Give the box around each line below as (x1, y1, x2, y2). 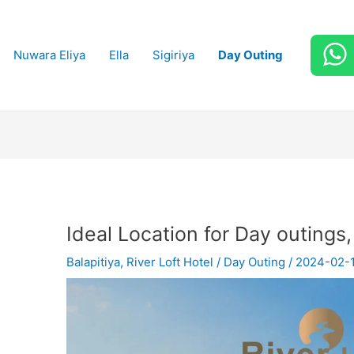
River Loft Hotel (126, 254, 214, 270)
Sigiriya (152, 47, 194, 62)
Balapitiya (66, 254, 121, 270)
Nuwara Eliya (13, 47, 85, 62)
